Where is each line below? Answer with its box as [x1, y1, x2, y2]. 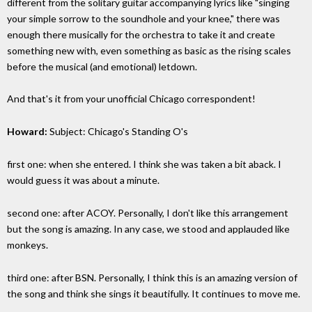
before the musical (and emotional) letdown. [7, 60, 197, 72]
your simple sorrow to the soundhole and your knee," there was [7, 12, 280, 24]
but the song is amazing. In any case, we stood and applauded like [7, 222, 290, 235]
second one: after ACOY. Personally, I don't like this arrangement [7, 206, 288, 219]
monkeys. [7, 238, 48, 251]
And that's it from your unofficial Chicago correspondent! [7, 93, 256, 105]
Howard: [7, 125, 47, 138]
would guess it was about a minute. [7, 174, 159, 187]
